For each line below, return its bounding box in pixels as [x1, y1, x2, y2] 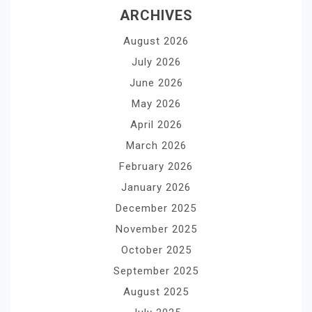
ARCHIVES [119, 6, 193, 24]
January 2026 [121, 180, 191, 194]
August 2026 [123, 34, 189, 47]
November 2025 [115, 222, 197, 235]
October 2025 [120, 243, 192, 256]
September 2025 [114, 264, 198, 277]
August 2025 [123, 285, 189, 298]
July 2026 [131, 55, 181, 68]
